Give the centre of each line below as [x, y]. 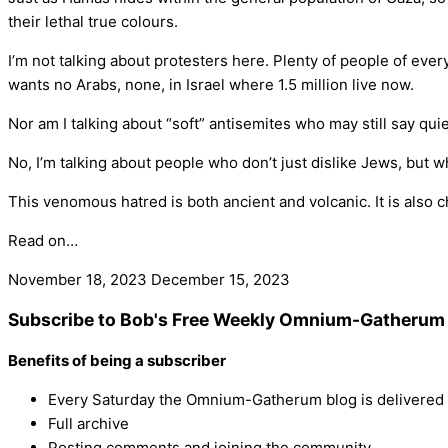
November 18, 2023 [79, 279]
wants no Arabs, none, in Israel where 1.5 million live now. [211, 84]
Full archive [88, 423]
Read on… [43, 240]
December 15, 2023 [220, 279]
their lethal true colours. [93, 21]
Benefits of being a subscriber [117, 360]
